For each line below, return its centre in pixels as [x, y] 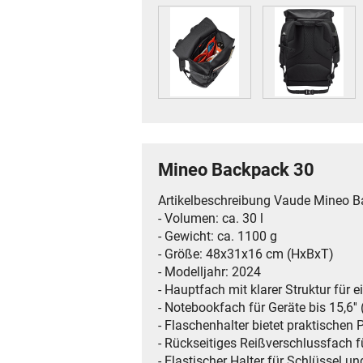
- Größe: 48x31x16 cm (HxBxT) [246, 254]
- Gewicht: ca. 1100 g [218, 237]
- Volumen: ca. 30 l [211, 219]
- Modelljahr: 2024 [209, 272]
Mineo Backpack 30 [236, 170]
